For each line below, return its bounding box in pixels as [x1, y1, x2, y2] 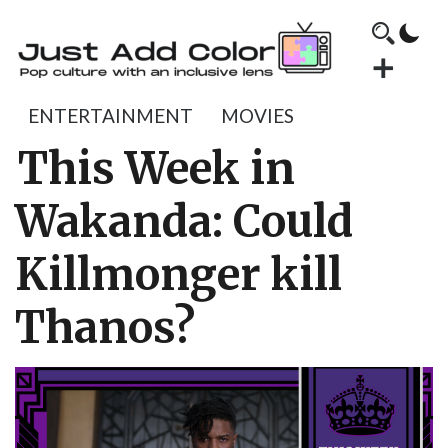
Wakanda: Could [15, 195, 353, 249]
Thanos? [15, 301, 195, 355]
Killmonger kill [15, 248, 342, 302]
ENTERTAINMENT [28, 104, 193, 127]
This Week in [18, 142, 295, 196]
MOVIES [221, 104, 294, 127]
